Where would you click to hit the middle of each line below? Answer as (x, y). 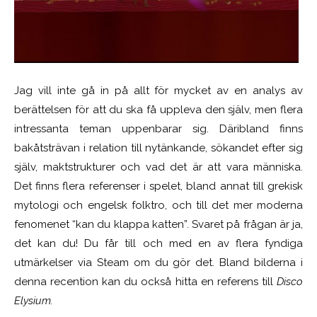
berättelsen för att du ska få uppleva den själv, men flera (158, 109)
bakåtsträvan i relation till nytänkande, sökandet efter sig (158, 148)
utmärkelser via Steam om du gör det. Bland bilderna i (158, 262)
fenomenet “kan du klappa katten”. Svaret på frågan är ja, (158, 224)
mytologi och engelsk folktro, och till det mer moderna (158, 205)
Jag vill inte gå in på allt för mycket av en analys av (158, 90)
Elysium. (34, 300)
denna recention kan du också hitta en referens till (145, 281)
